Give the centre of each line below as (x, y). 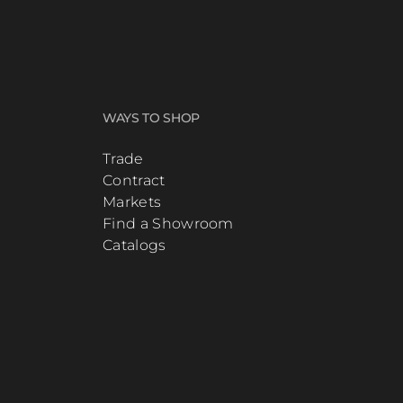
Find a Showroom (168, 224)
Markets (132, 202)
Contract (134, 181)
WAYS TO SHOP (151, 118)
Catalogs (134, 246)
